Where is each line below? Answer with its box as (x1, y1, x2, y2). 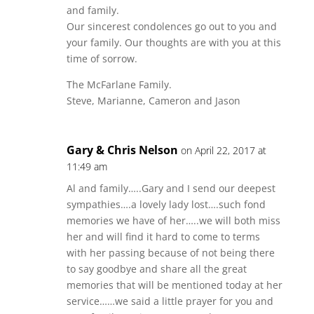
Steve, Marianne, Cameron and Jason (66, 94, 240, 107)
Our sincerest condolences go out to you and (66, 20, 277, 33)
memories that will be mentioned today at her (66, 278, 282, 292)
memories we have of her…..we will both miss (66, 214, 280, 227)
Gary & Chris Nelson (66, 142, 178, 158)
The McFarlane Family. (66, 78, 172, 91)
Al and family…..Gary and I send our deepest (66, 182, 275, 195)
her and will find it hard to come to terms (66, 230, 260, 243)
